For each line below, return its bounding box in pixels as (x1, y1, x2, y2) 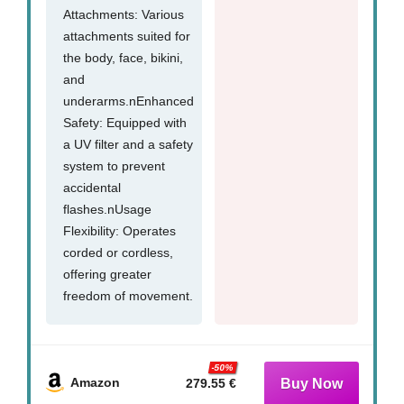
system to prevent (63, 158, 165, 173)
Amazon (70, 374, 120, 390)
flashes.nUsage (63, 201, 151, 216)
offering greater (63, 266, 151, 281)
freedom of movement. (63, 288, 193, 303)
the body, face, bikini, (63, 50, 183, 65)
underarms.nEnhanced (63, 93, 194, 108)
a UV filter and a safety (63, 136, 193, 151)
